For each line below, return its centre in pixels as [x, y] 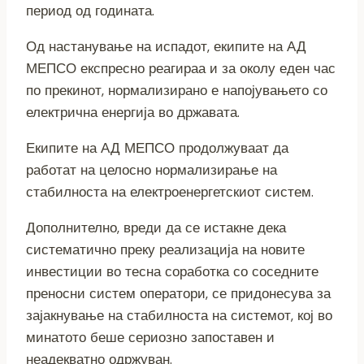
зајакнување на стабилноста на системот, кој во [179, 316]
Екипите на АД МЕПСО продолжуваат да [157, 148]
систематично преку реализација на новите [165, 250]
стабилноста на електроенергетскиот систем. [170, 192]
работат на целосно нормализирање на [152, 170]
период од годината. [90, 11]
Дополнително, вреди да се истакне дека [156, 228]
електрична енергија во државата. [133, 113]
